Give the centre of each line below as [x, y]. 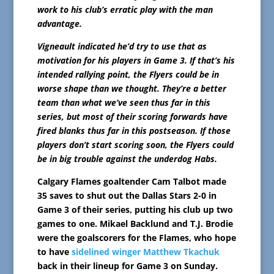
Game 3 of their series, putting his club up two [135, 210]
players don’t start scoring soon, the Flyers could [135, 145]
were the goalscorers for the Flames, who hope [136, 238]
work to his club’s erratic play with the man [125, 10]
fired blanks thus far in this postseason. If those [134, 131]
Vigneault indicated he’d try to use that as [122, 46]
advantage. [59, 24]
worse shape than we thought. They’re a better [131, 89]
